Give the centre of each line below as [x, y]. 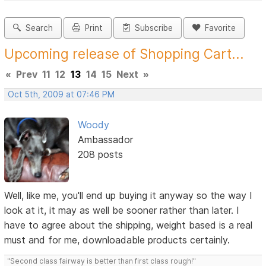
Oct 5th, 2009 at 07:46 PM [61, 95]
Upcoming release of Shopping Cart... [124, 54]
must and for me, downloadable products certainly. [117, 240]
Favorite [218, 28]
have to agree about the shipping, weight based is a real [129, 225]
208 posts [100, 155]
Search [37, 28]
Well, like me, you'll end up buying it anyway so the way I [129, 195]
